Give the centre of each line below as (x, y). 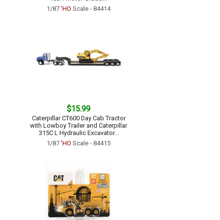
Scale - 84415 (91, 143)
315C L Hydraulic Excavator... (79, 133)
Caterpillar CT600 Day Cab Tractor (79, 118)
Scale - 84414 (91, 9)
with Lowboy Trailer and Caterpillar (79, 125)
